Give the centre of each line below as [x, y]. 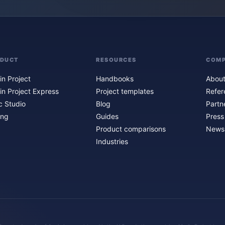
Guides [107, 116]
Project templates [125, 91]
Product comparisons [131, 129]
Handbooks [115, 79]
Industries [112, 141]
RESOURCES [116, 60]
